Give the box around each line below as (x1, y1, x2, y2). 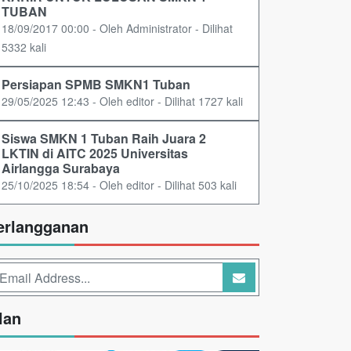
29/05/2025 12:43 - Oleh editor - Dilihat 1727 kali (2, 93, 243, 110)
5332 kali (2, 39, 46, 56)
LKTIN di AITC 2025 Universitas (2, 144, 188, 163)
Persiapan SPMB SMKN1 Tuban (2, 75, 190, 94)
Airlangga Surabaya (2, 159, 120, 178)
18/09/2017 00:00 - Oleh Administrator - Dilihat (2, 20, 233, 37)
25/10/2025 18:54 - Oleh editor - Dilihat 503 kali (2, 177, 237, 194)
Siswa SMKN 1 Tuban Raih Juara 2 (2, 129, 206, 148)
